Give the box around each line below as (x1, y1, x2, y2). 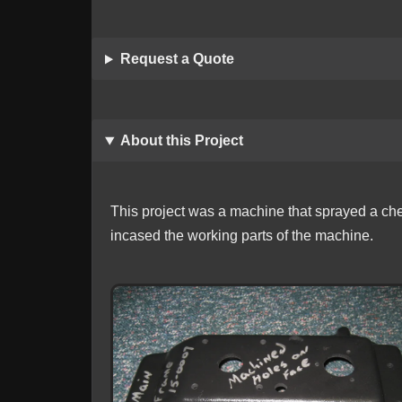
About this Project (119, 133, 243, 149)
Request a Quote (119, 51, 234, 67)
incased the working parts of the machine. (110, 228, 373, 244)
